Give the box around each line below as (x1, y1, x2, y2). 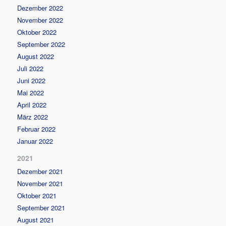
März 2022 (17, 111, 48, 122)
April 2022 (17, 99, 47, 109)
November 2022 (17, 15, 64, 25)
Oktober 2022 (17, 27, 57, 37)
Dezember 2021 (17, 166, 64, 176)
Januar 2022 (17, 136, 53, 146)
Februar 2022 (17, 124, 56, 134)
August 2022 (17, 51, 54, 61)
